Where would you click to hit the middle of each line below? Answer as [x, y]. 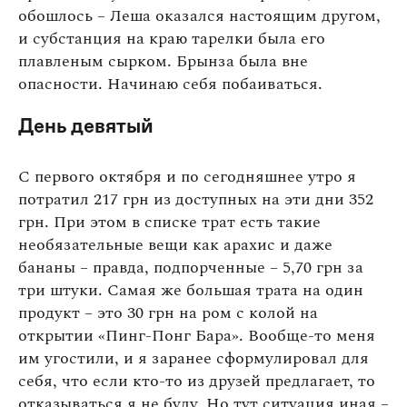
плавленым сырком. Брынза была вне [163, 61]
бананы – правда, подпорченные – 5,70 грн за [191, 267]
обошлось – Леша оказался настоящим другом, [199, 15]
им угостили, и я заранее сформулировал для [194, 358]
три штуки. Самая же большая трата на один [191, 290]
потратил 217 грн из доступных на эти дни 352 [196, 199]
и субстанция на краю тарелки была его [172, 38]
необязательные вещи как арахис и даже [175, 244]
